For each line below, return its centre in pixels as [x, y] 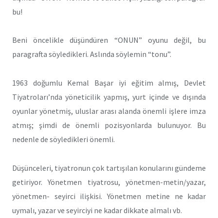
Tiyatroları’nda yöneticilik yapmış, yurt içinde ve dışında [109, 97]
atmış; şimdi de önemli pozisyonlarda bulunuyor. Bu [109, 125]
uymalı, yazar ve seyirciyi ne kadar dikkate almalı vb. [97, 210]
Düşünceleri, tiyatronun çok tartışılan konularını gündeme [109, 168]
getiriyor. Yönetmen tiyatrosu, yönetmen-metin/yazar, [109, 182]
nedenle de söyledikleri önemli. [64, 139]
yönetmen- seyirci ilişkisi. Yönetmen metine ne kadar [109, 196]
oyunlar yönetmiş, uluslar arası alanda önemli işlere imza [109, 111]
